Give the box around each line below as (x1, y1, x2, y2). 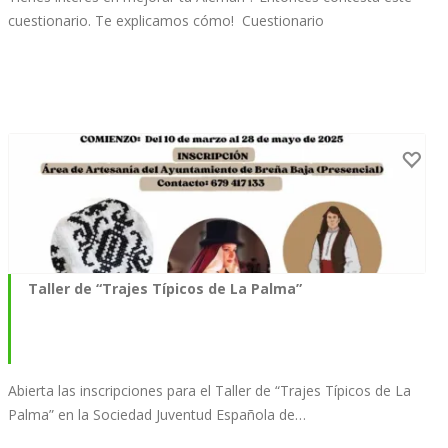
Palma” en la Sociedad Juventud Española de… (8, 404, 306, 424)
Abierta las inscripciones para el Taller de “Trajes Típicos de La (8, 380, 411, 400)
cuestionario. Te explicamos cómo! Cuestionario (8, 10, 324, 30)
